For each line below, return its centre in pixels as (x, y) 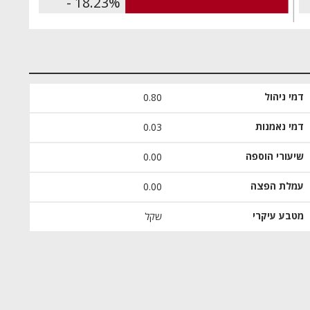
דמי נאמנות (279, 127)
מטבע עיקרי (278, 216)
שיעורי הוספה (274, 157)
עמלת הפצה (277, 186)
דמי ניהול (284, 97)
